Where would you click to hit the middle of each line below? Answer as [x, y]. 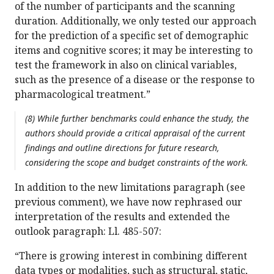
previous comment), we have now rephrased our [128, 202]
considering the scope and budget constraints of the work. [137, 163]
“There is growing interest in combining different [131, 256]
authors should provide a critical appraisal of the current [135, 133]
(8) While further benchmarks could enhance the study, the [137, 119]
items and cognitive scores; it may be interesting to [134, 50]
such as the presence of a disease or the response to [135, 80]
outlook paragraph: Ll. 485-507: [88, 231]
